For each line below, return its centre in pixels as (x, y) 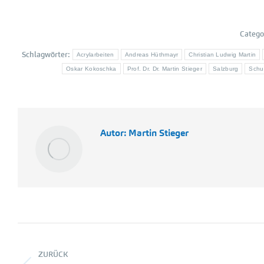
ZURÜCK (53, 254)
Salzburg (226, 69)
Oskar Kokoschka (91, 69)
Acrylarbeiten (95, 55)
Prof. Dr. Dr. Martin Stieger (165, 69)
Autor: (113, 133)
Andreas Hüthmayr (151, 55)
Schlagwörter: (46, 55)
